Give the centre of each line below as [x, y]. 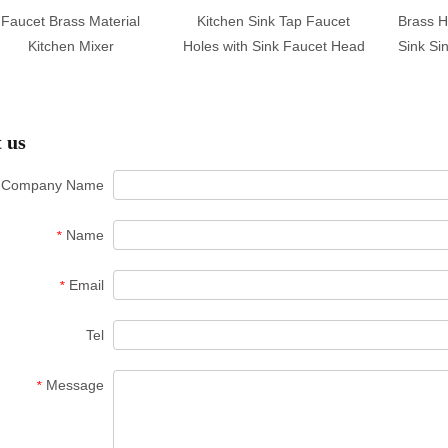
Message [75, 384]
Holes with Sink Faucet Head [273, 45]
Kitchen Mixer [70, 45]
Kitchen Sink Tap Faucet [273, 20]
